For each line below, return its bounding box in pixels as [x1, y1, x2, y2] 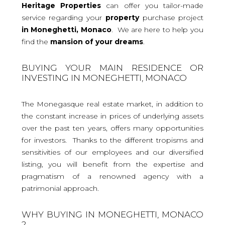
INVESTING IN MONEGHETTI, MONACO [21, 72, 187, 83]
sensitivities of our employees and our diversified [21, 147, 204, 157]
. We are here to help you [111, 25, 203, 34]
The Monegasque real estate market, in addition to [21, 99, 204, 108]
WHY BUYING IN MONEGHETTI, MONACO [21, 209, 204, 219]
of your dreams [84, 37, 143, 46]
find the [21, 37, 50, 46]
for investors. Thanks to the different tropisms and [21, 135, 204, 145]
